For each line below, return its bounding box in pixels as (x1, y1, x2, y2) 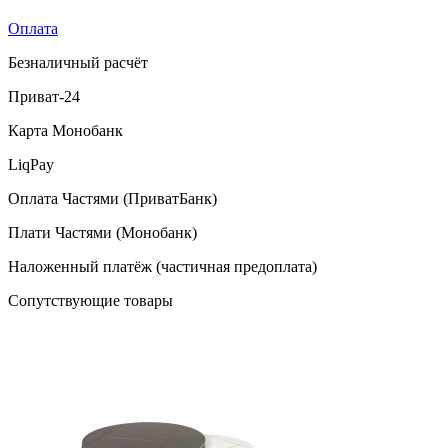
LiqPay (8, 156, 54, 174)
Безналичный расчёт (8, 54, 148, 72)
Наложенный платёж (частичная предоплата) (8, 258, 317, 276)
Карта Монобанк (8, 122, 123, 140)
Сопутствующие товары (8, 292, 173, 310)
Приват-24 (8, 88, 80, 106)
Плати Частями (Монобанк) (8, 224, 197, 242)
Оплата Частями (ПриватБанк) (8, 190, 217, 208)
